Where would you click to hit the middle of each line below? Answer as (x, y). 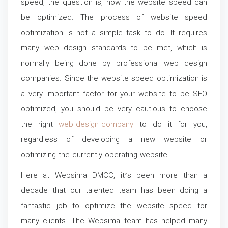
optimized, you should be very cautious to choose (114, 110)
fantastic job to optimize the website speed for (114, 206)
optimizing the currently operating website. (95, 155)
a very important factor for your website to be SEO (114, 94)
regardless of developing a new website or (114, 140)
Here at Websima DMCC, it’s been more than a (114, 176)
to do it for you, (170, 125)
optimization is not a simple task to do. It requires (114, 33)
